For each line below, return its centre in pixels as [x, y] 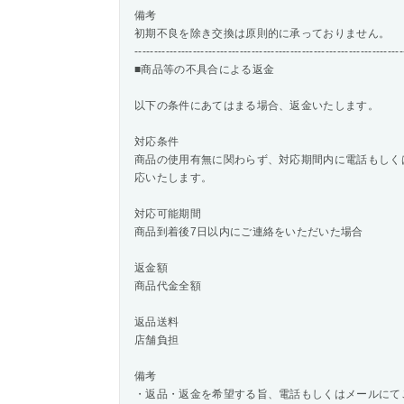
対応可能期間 [168, 214]
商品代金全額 [168, 286]
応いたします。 [174, 178]
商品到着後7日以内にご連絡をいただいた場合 [249, 232]
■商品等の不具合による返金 [205, 69]
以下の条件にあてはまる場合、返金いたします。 [257, 106]
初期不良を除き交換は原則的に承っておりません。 [262, 33]
